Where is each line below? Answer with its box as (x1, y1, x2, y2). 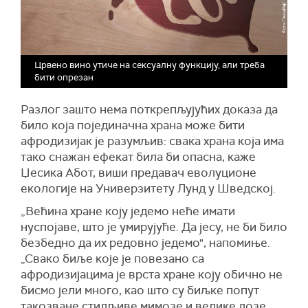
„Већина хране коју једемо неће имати (21, 203, 235, 219)
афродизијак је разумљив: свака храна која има (21, 133, 284, 148)
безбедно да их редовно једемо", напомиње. (21, 234, 270, 250)
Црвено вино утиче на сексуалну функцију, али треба (34, 58, 265, 71)
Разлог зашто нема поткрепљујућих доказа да (21, 101, 278, 117)
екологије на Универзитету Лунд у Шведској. (21, 180, 276, 196)
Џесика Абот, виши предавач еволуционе (21, 164, 256, 180)
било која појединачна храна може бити (21, 117, 245, 133)
